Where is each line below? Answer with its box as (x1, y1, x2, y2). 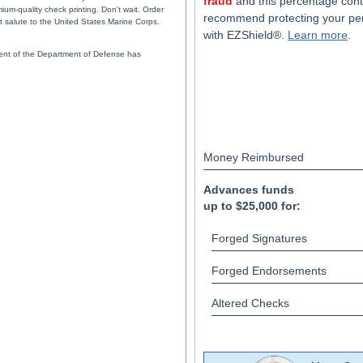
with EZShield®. (203, 28, 288, 41)
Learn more (288, 28, 348, 41)
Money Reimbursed (203, 151, 304, 164)
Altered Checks (211, 297, 289, 310)
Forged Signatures (211, 232, 307, 245)
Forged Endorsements (211, 264, 327, 277)
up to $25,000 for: (203, 199, 301, 212)
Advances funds (203, 183, 294, 196)
